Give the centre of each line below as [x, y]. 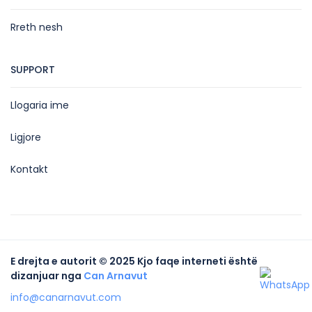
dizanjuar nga [47, 276]
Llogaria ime [40, 106]
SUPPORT [33, 70]
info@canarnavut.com [66, 298]
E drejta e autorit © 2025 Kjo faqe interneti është [134, 262]
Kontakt [29, 170]
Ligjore [26, 138]
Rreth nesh [37, 28]
